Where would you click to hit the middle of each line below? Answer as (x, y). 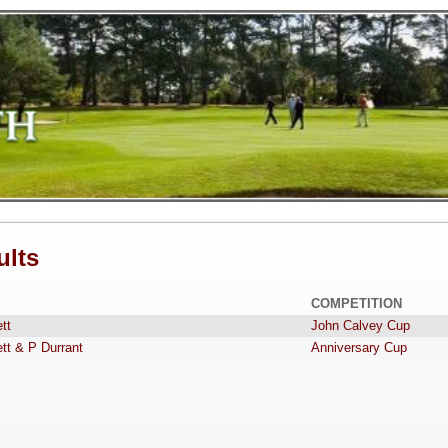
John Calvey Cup (360, 326)
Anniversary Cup (358, 348)
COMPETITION (356, 304)
